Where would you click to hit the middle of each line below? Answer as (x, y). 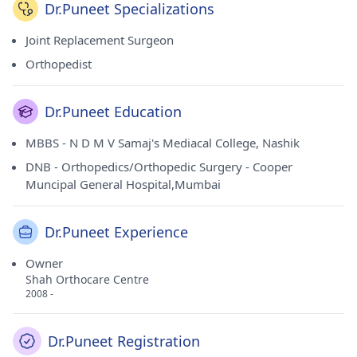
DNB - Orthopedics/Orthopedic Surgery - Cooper (159, 167)
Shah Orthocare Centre (87, 279)
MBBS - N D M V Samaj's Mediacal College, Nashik (163, 143)
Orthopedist (59, 64)
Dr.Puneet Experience (116, 232)
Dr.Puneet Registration (124, 341)
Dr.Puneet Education (113, 112)
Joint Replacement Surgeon (100, 40)
